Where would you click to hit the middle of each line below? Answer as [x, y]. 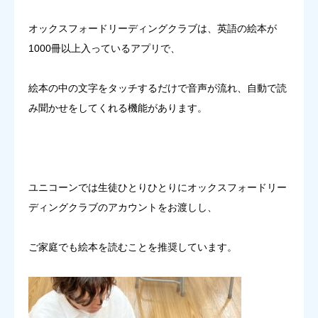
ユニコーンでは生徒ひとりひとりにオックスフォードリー [158, 187]
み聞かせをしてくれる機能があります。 [118, 108]
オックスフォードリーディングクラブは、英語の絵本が [153, 28]
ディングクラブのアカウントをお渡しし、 [123, 207]
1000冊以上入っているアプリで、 [104, 48]
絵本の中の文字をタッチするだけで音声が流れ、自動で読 [158, 88]
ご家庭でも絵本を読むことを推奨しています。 [133, 247]
